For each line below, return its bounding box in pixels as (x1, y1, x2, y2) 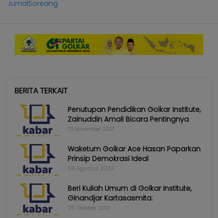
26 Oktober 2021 (68, 204, 110, 212)
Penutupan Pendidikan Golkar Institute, (68, 105, 200, 115)
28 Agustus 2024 (68, 164, 114, 173)
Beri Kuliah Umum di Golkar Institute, (68, 183, 191, 194)
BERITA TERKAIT (15, 85, 68, 97)
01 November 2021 (68, 125, 114, 133)
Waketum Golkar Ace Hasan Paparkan (68, 144, 200, 154)
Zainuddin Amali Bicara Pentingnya (68, 114, 189, 125)
